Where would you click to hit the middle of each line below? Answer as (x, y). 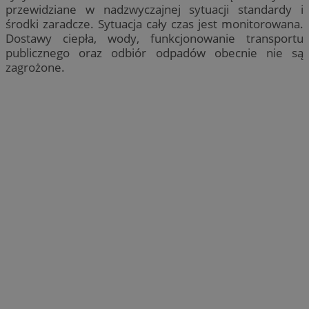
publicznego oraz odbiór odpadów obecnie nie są (154, 52)
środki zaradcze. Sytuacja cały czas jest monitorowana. (154, 23)
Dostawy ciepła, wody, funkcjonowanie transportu (154, 38)
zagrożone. (35, 67)
